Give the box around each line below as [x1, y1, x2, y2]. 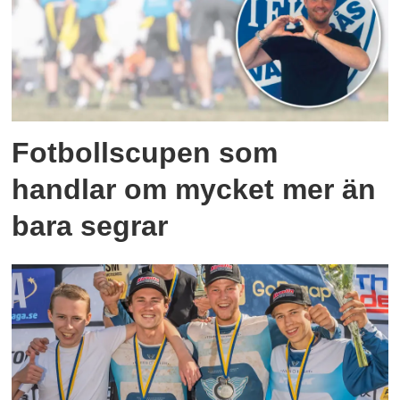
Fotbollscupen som [12, 136, 279, 169]
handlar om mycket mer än [12, 172, 377, 205]
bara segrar [12, 209, 169, 242]
